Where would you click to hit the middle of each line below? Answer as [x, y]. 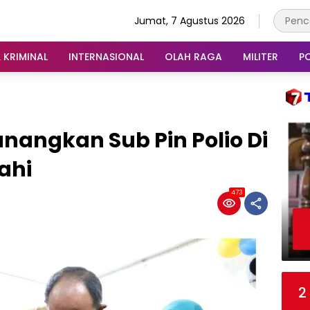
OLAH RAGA [193, 56]
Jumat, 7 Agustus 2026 [190, 20]
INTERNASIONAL [106, 56]
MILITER [261, 56]
